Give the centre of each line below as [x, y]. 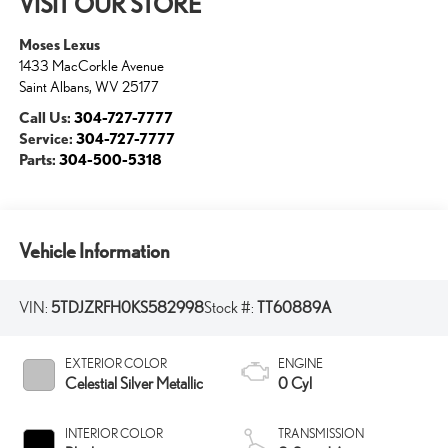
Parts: [38, 159]
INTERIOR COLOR [113, 433]
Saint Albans [53, 87]
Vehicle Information [94, 250]
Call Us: [46, 117]
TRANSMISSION [321, 433]
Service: [47, 138]
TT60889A [294, 308]
